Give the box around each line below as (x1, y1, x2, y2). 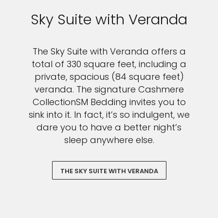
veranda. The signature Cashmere (34, 83, 184, 95)
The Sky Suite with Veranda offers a (32, 45, 186, 57)
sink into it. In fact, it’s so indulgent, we (28, 109, 190, 121)
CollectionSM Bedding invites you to (32, 96, 186, 108)
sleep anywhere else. (64, 134, 154, 146)
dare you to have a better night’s (36, 121, 182, 133)
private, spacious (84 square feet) (34, 71, 184, 83)
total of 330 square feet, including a (32, 58, 186, 70)
